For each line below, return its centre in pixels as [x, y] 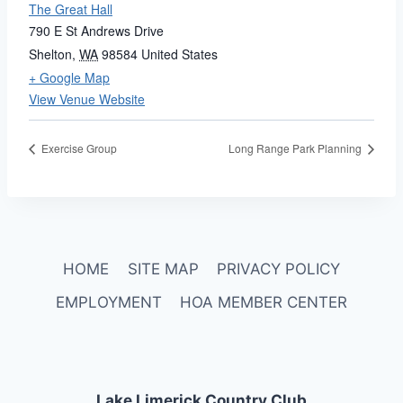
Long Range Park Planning [296, 148]
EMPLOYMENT [108, 303]
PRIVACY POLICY [278, 269]
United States [179, 54]
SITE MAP [163, 269]
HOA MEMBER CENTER [264, 303]
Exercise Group [78, 148]
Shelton [50, 54]
